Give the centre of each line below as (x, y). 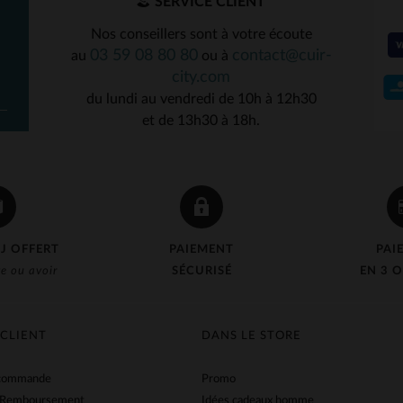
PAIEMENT (202, 250)
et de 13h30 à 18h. (201, 121)
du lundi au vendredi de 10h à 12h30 (201, 99)
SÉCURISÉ (201, 271)
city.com (201, 77)
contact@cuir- (282, 55)
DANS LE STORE (251, 336)
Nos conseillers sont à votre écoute (201, 34)
